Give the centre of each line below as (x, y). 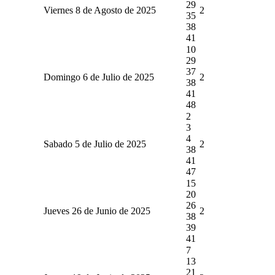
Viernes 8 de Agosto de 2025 (99, 10)
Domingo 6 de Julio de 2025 (99, 77)
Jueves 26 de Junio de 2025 (97, 211)
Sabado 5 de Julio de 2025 (95, 144)
